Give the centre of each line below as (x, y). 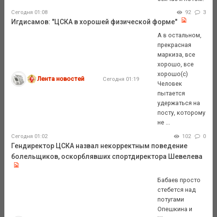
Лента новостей (61, 78)
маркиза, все (177, 54)
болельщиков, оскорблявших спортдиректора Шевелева (107, 156)
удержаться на (179, 103)
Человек (170, 83)
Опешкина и (175, 209)
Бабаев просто (179, 180)
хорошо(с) (173, 74)
